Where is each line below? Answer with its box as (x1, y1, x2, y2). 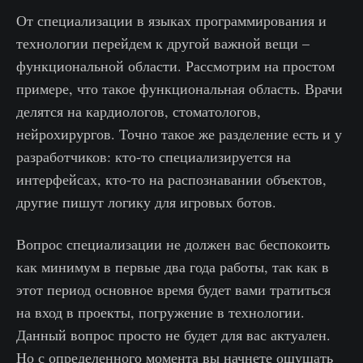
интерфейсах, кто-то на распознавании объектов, (16, 169, 327, 190)
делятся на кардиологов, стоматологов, (16, 101, 261, 122)
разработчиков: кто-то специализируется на (16, 147, 291, 167)
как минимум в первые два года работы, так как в (16, 257, 329, 277)
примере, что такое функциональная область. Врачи (16, 79, 343, 99)
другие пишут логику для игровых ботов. (16, 192, 276, 212)
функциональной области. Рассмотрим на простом (16, 56, 335, 76)
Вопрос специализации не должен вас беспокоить (16, 234, 330, 254)
